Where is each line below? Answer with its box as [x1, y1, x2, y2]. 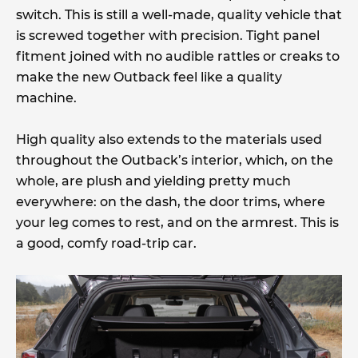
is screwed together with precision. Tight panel [16, 28, 320, 44]
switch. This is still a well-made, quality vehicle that [16, 7, 342, 23]
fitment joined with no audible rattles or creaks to [16, 49, 340, 65]
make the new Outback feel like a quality [16, 70, 282, 86]
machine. [16, 90, 77, 106]
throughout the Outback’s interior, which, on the [16, 153, 333, 169]
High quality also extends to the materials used [16, 132, 322, 148]
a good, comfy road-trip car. [16, 236, 197, 252]
